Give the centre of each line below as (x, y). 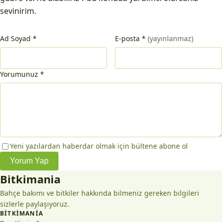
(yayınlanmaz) (170, 38)
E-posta (127, 38)
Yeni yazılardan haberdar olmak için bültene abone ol (99, 146)
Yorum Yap (29, 161)
